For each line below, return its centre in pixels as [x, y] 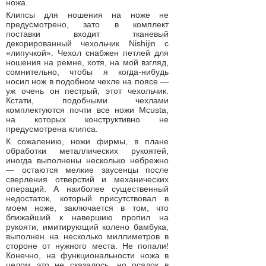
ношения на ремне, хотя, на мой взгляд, [87, 62]
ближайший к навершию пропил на [87, 217]
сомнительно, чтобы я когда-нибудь [87, 72]
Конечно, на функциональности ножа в [87, 255]
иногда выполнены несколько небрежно [87, 160]
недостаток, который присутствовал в [87, 198]
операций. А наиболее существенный [87, 189]
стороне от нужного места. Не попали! [87, 246]
